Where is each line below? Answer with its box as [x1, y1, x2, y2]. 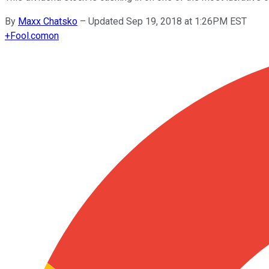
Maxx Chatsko [18, 15, 77, 27]
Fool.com [10, 29, 49, 41]
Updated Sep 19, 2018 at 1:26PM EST [88, 15, 247, 27]
